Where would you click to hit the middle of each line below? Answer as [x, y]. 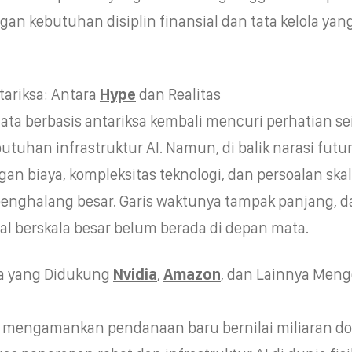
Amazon [192, 274]
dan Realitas [178, 94]
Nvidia [135, 274]
